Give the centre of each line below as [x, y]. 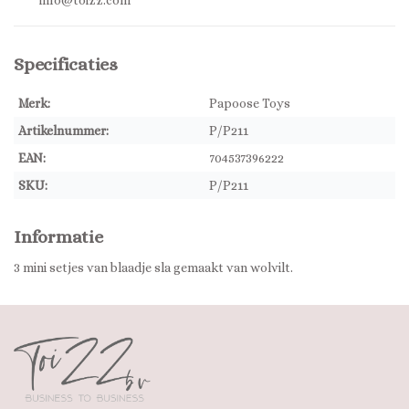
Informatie [58, 237]
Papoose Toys [250, 103]
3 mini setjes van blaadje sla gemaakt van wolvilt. [153, 268]
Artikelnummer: [63, 131]
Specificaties [66, 64]
